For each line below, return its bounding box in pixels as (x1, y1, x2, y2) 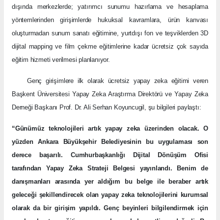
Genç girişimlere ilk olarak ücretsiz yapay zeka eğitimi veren (12, 77, 208, 84)
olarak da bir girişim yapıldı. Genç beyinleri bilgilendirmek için (12, 204, 208, 212)
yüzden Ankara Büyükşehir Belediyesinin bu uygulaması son (12, 137, 208, 145)
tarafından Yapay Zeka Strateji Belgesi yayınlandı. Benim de (12, 164, 208, 172)
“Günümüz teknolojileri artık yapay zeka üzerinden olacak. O (12, 124, 208, 132)
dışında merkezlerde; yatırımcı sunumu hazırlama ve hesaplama (12, 2, 208, 10)
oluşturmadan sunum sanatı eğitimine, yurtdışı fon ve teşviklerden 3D (12, 29, 208, 37)
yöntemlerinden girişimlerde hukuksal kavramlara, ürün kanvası (12, 16, 208, 24)
